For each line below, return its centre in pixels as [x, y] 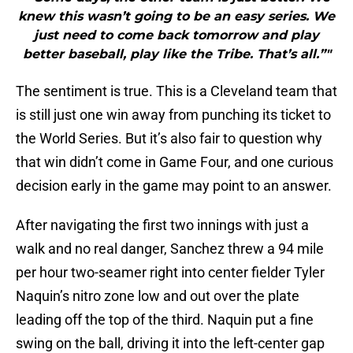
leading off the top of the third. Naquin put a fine [165, 320]
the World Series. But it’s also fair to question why [169, 139]
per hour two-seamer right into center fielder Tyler [170, 273]
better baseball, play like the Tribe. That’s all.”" [176, 54]
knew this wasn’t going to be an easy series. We [176, 17]
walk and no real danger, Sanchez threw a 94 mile [170, 249]
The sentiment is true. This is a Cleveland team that [176, 91]
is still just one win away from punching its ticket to [173, 115]
